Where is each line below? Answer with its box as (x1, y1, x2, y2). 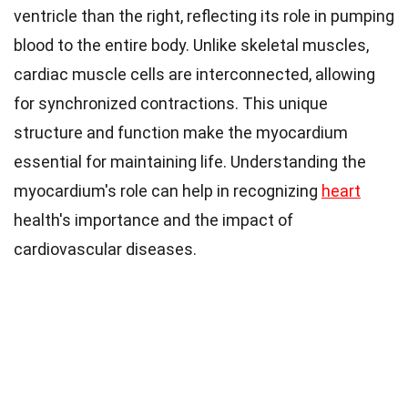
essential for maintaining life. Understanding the (14, 151, 366, 171)
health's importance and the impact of (14, 209, 293, 229)
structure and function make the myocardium (14, 122, 348, 142)
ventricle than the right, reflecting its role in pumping (14, 5, 394, 25)
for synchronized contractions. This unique (14, 93, 328, 113)
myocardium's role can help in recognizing (14, 180, 321, 200)
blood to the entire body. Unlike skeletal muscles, (14, 35, 369, 55)
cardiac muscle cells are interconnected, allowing (14, 64, 375, 84)
